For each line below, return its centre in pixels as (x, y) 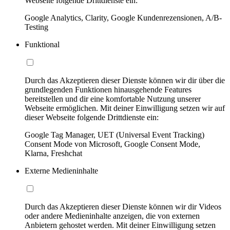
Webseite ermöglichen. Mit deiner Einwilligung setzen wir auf (125, 108)
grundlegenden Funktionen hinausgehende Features (108, 90)
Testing (36, 27)
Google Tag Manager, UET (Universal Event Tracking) (114, 135)
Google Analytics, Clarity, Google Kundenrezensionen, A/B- (123, 18)
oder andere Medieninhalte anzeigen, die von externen (112, 216)
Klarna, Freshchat (53, 154)
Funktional (42, 45)
